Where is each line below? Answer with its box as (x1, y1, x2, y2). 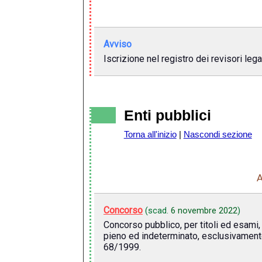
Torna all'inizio (123, 129, 177, 139)
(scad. (144, 205, 171, 216)
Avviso (103, 39, 132, 50)
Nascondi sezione (183, 129, 252, 139)
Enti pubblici (115, 106, 211, 123)
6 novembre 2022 (170, 205, 237, 216)
